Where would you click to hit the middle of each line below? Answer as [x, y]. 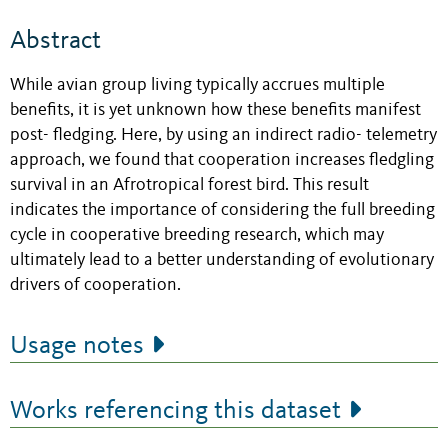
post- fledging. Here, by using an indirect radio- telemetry [223, 135]
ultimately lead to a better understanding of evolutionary [222, 260]
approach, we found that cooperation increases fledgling [222, 160]
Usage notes [77, 345]
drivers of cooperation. [95, 285]
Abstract [55, 40]
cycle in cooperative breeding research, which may [197, 235]
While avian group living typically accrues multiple [197, 85]
